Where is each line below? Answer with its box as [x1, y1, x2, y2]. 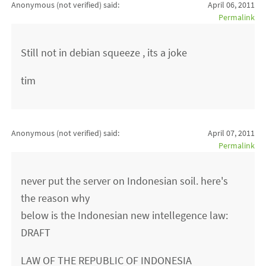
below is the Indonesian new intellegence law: [21, 208, 229, 223]
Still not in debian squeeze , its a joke [21, 46, 188, 60]
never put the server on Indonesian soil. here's [21, 174, 229, 188]
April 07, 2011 [207, 128, 255, 139]
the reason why [21, 191, 90, 205]
